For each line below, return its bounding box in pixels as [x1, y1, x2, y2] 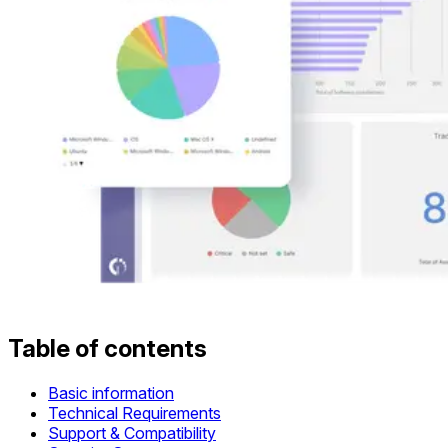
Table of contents [8, 334, 207, 364]
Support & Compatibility [48, 423, 216, 444]
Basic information [48, 383, 174, 404]
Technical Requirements [48, 403, 221, 424]
